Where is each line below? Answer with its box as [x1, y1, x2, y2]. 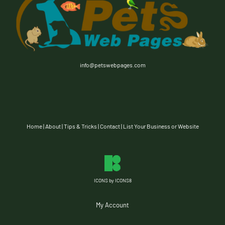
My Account [96, 201, 129, 209]
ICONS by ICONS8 [93, 177, 132, 184]
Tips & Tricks [63, 123, 97, 130]
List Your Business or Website [123, 123, 199, 130]
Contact [99, 123, 120, 130]
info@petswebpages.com [79, 61, 146, 69]
